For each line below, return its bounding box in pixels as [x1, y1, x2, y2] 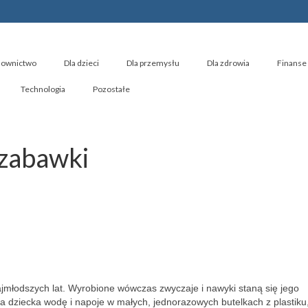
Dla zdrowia [207, 58, 250, 68]
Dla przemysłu [126, 58, 179, 68]
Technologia [21, 84, 65, 94]
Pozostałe [93, 84, 130, 94]
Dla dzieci [64, 58, 99, 68]
